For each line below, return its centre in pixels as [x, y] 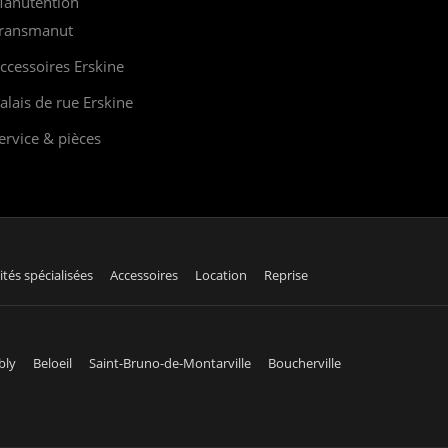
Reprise [286, 274]
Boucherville [304, 362]
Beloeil [52, 362]
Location [221, 274]
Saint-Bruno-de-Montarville [170, 362]
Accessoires [144, 274]
